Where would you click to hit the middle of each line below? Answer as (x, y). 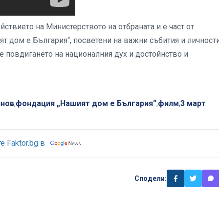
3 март (193, 104)
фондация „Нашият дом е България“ (86, 104)
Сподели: (151, 178)
